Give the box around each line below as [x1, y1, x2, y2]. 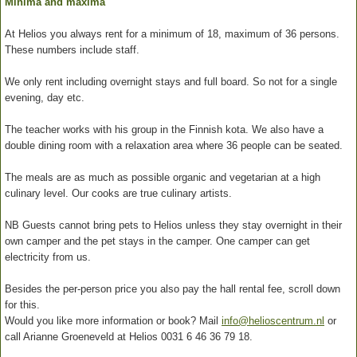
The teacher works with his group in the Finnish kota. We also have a [5, 123, 324, 135]
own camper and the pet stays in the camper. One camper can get [5, 234, 310, 247]
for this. [5, 298, 40, 311]
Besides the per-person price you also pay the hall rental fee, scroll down [5, 282, 340, 295]
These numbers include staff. [5, 43, 139, 56]
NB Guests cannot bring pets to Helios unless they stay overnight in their [5, 218, 342, 231]
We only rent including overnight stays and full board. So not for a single [5, 75, 337, 88]
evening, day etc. [5, 91, 84, 104]
